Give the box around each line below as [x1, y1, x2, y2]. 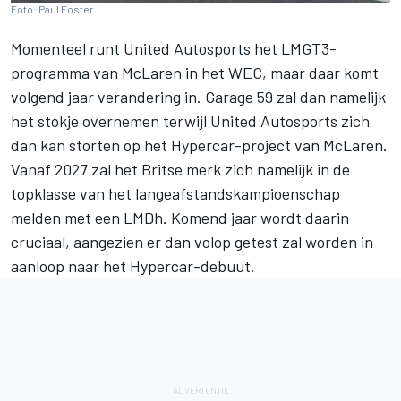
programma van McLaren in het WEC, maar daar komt [11, 63, 379, 83]
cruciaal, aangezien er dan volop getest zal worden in [11, 232, 373, 252]
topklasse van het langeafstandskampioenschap [11, 183, 340, 204]
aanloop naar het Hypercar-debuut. [11, 256, 259, 277]
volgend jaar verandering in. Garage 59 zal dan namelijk [11, 87, 386, 107]
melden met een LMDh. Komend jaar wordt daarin [11, 208, 349, 228]
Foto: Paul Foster [11, 3, 94, 16]
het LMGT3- [251, 38, 337, 59]
